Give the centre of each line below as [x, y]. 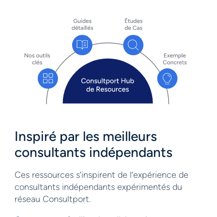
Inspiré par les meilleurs [86, 136]
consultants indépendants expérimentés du [98, 187]
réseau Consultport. [53, 199]
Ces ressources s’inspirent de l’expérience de [101, 175]
